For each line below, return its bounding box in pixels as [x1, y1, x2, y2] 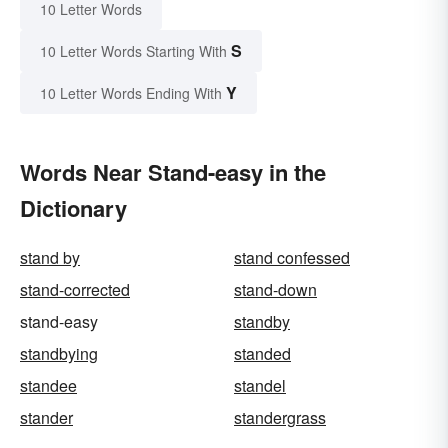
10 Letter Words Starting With [40, 41, 227, 62]
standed [234, 342, 291, 366]
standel [234, 374, 286, 398]
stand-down [234, 278, 317, 302]
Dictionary [20, 192, 127, 225]
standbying [20, 342, 98, 366]
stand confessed [234, 246, 350, 270]
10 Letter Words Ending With [40, 83, 222, 104]
